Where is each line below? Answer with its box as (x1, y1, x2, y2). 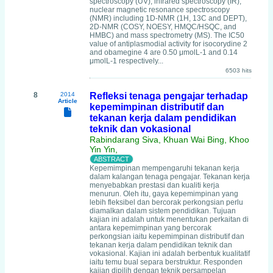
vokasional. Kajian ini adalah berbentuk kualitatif (90, 249, 250, 258)
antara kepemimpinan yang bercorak (90, 224, 211, 232)
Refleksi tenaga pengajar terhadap (90, 91, 248, 101)
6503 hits (225, 67, 252, 74)
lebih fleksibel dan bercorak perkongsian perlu (90, 198, 243, 207)
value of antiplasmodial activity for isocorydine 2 (90, 40, 247, 48)
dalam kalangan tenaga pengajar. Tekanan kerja (90, 172, 250, 181)
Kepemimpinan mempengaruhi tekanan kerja (90, 164, 239, 172)
